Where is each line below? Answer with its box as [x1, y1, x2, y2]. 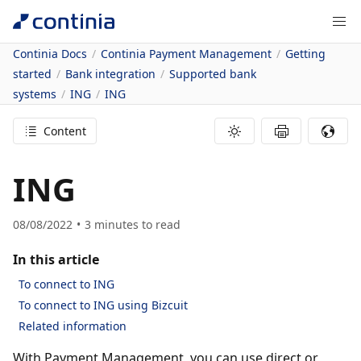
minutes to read [94, 217, 180, 232]
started [13, 66, 52, 81]
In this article [13, 251, 99, 268]
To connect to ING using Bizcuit [19, 297, 188, 313]
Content [43, 123, 86, 139]
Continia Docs [13, 46, 87, 61]
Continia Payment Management [101, 46, 272, 61]
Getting [285, 46, 326, 61]
